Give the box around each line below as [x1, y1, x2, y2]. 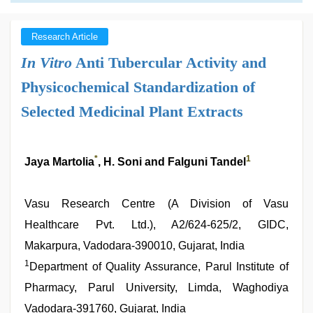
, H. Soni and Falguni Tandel [98, 156, 246, 168]
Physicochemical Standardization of [21, 78, 255, 96]
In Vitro [21, 54, 72, 71]
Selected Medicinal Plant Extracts [21, 103, 243, 120]
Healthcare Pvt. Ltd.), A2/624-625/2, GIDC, [24, 219, 289, 231]
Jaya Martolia [24, 156, 94, 168]
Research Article [31, 31, 98, 42]
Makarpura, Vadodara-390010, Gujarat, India [24, 240, 245, 252]
